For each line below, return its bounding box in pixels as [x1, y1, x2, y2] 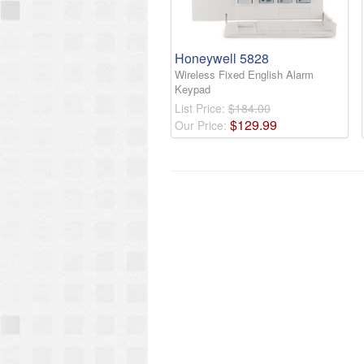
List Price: [175, 100, 228, 117]
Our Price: [175, 117, 230, 134]
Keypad [175, 81, 210, 97]
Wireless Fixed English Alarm [175, 67, 314, 83]
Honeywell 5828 [175, 49, 269, 68]
